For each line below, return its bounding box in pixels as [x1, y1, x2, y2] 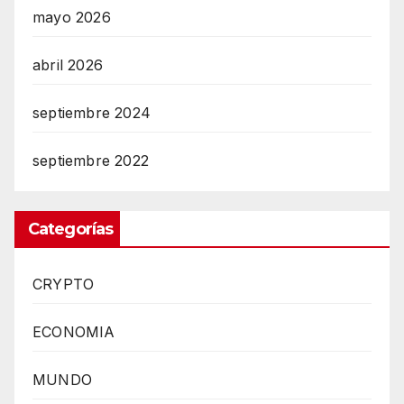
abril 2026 [32, 55, 103, 74]
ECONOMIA [32, 322, 115, 341]
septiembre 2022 [32, 151, 149, 170]
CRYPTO [32, 274, 95, 293]
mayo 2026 [32, 7, 111, 26]
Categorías [28, 218, 113, 239]
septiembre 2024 [32, 103, 151, 122]
